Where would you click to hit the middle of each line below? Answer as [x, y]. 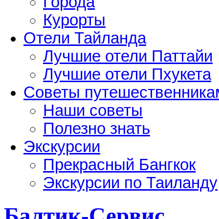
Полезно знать [97, 128]
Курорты [74, 20]
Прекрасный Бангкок [119, 164]
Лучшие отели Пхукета [127, 74]
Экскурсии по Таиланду [130, 183]
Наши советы [93, 110]
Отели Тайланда [85, 38]
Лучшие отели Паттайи [128, 56]
